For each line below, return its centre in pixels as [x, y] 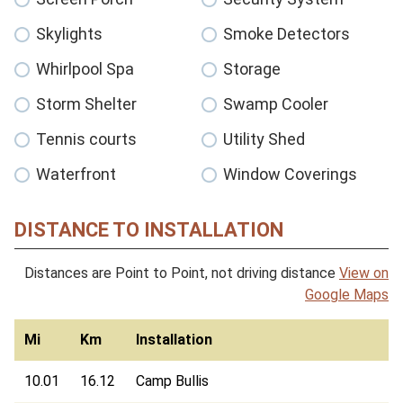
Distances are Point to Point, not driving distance [182, 273]
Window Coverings [290, 174]
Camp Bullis [173, 381]
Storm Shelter [86, 103]
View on [364, 273]
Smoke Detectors [287, 33]
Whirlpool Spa [85, 68]
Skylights [69, 33]
